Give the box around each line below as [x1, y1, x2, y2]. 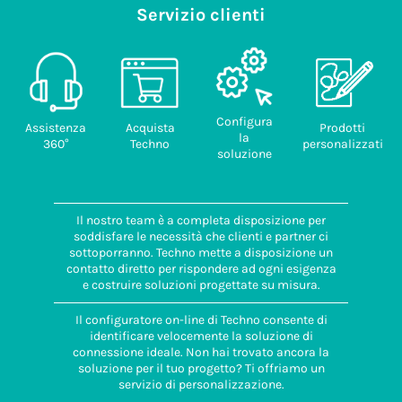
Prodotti [319, 120, 365, 135]
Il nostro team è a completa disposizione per [76, 213, 326, 228]
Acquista [125, 120, 175, 135]
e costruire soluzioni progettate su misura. [82, 277, 320, 293]
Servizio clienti [136, 4, 266, 25]
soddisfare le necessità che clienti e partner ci [74, 229, 328, 244]
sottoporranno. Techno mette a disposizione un [69, 245, 333, 260]
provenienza [45, 64, 119, 79]
